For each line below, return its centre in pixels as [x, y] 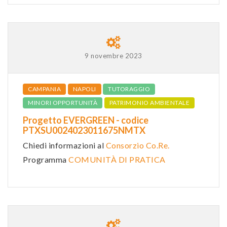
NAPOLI [84, 89]
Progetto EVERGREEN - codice [86, 120]
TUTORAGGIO [129, 89]
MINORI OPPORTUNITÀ [63, 102]
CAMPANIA [44, 89]
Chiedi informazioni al [64, 145]
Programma [46, 159]
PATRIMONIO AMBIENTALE [149, 102]
